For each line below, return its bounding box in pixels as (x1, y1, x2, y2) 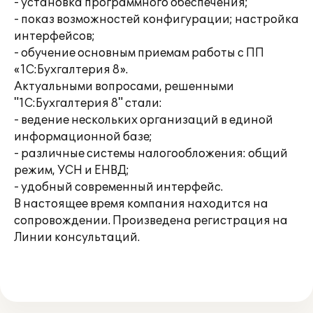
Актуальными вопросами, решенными (14, 80, 234, 94)
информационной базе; (14, 130, 152, 144)
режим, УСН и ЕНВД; (14, 163, 129, 177)
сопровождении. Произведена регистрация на (14, 214, 288, 228)
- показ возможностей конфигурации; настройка (14, 13, 299, 27)
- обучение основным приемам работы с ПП (14, 46, 264, 60)
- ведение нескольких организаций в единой (14, 113, 273, 127)
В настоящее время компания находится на (14, 197, 268, 211)
